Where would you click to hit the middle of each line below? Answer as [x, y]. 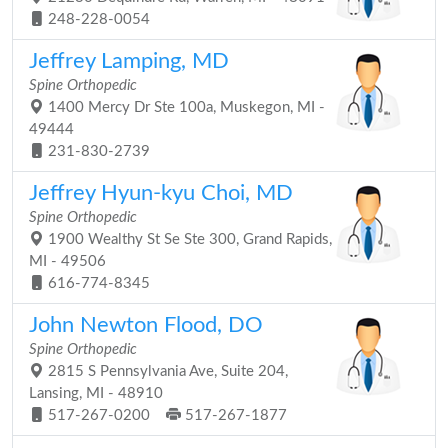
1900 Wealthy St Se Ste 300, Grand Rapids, [188, 239]
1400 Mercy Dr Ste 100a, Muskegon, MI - [184, 107]
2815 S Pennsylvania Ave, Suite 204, [166, 371]
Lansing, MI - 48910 [96, 393]
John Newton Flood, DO [146, 325]
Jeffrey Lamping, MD [129, 61]
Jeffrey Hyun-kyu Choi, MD [161, 193]
